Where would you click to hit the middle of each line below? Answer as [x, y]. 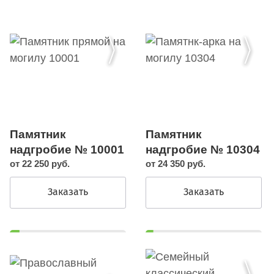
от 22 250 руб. [40, 164]
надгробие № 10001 [67, 150]
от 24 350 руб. [176, 164]
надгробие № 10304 [203, 150]
